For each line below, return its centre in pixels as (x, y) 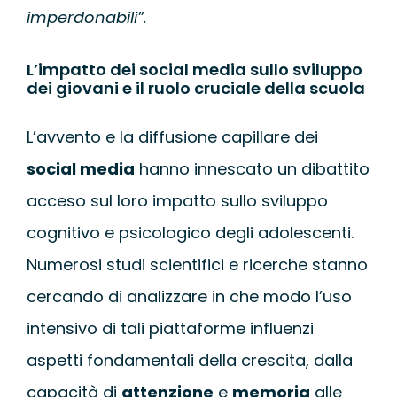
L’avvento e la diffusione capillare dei (172, 137)
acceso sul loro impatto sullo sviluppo (177, 201)
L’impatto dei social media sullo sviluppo (194, 70)
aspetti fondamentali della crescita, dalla (189, 361)
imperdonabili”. (86, 17)
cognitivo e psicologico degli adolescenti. (190, 233)
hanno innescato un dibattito (252, 169)
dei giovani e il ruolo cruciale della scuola (195, 89)
